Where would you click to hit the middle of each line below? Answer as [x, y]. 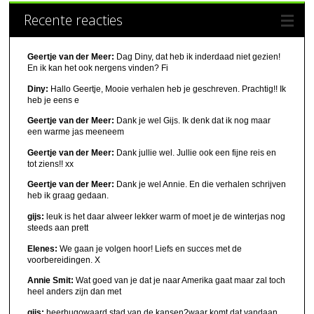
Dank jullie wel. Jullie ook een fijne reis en [196, 152]
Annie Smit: [51, 281]
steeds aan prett [58, 227]
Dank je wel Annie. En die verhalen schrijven [200, 185]
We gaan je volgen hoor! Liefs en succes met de [150, 248]
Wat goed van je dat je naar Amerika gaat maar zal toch [180, 281]
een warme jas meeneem [76, 132]
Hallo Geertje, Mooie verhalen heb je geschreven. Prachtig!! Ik [168, 89]
